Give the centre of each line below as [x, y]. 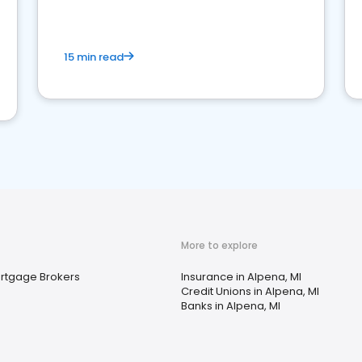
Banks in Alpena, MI [231, 306]
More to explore [219, 245]
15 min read [94, 57]
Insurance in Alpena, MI [241, 277]
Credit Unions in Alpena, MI [250, 291]
